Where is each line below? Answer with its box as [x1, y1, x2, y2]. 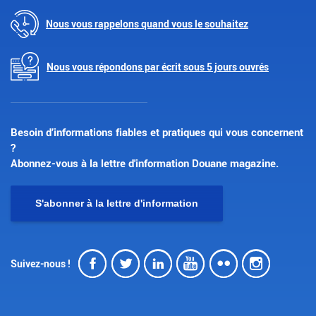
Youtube [176, 248, 272, 278]
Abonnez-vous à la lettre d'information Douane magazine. [11, 155, 279, 170]
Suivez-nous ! [11, 257, 71, 271]
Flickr [209, 248, 276, 278]
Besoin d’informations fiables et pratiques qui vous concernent [11, 124, 303, 139]
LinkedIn [143, 248, 247, 278]
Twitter [111, 248, 192, 278]
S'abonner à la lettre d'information [35, 197, 198, 209]
